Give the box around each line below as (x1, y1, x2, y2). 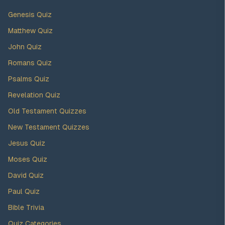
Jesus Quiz (8, 139, 45, 147)
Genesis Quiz (8, 11, 52, 19)
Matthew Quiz (8, 27, 53, 35)
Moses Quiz (8, 155, 47, 163)
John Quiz (8, 43, 42, 51)
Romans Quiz (8, 59, 52, 67)
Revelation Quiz (8, 91, 60, 99)
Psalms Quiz (8, 75, 49, 83)
